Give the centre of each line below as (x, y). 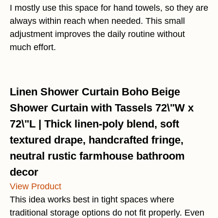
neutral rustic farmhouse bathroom (97, 156)
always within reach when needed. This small (97, 21)
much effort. (33, 47)
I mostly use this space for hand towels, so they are (109, 8)
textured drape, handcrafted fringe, (97, 140)
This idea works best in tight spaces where (92, 200)
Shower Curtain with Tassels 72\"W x (102, 108)
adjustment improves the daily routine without (97, 34)
